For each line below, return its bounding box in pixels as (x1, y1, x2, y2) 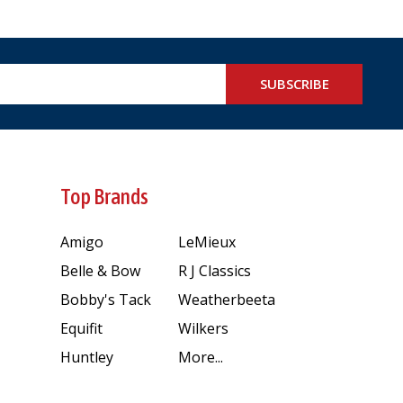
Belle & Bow (60, 260, 140, 281)
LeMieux (177, 231, 236, 252)
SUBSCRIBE (259, 74, 329, 93)
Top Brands (60, 184, 148, 210)
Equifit (60, 318, 103, 338)
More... (177, 346, 223, 367)
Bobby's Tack (60, 289, 151, 309)
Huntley (60, 346, 113, 367)
